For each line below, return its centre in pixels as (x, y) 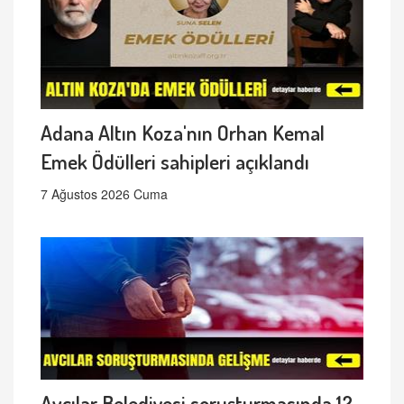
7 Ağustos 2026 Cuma (104, 194)
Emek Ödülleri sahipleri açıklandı (175, 161)
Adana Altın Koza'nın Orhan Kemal (183, 133)
